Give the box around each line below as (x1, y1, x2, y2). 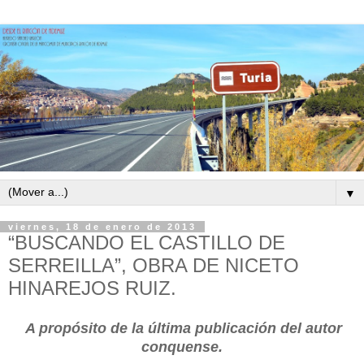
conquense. (141, 338, 223, 355)
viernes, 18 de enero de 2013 (8, 221, 197, 232)
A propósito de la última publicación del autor (25, 319, 342, 336)
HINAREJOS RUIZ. (8, 276, 176, 299)
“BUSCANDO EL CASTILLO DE (8, 231, 285, 253)
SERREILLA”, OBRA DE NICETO (8, 253, 299, 276)
